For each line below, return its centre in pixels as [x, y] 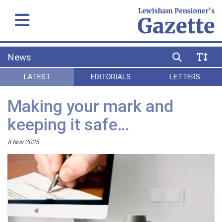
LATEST [37, 77]
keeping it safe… [68, 125]
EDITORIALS [111, 77]
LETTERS [185, 77]
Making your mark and [90, 106]
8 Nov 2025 [23, 142]
